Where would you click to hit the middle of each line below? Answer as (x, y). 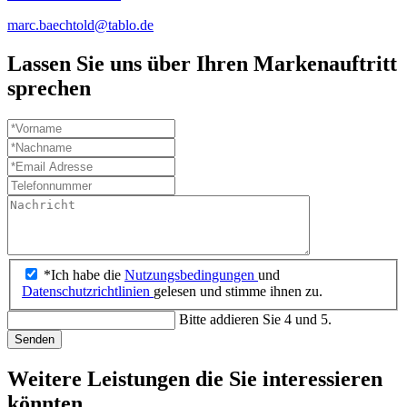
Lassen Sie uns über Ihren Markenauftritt (202, 63)
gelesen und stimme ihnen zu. (238, 292)
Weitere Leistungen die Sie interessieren (195, 379)
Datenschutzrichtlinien (88, 292)
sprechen (49, 88)
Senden (35, 340)
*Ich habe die (84, 275)
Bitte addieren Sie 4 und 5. (255, 320)
